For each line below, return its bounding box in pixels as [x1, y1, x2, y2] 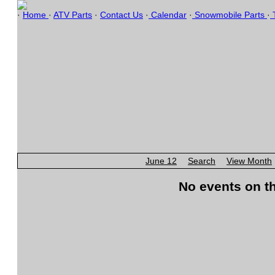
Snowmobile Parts [192, 10, 267, 20]
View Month [227, 155, 272, 166]
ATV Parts [53, 10, 92, 20]
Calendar [149, 10, 187, 20]
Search [188, 155, 215, 166]
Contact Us [100, 10, 143, 20]
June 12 [145, 155, 177, 166]
